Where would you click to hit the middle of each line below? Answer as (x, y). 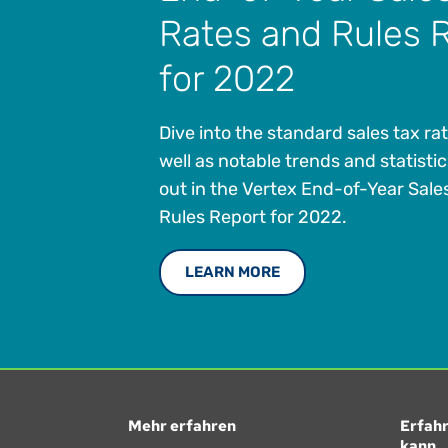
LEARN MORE (232, 271)
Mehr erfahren (181, 425)
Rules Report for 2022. (252, 216)
